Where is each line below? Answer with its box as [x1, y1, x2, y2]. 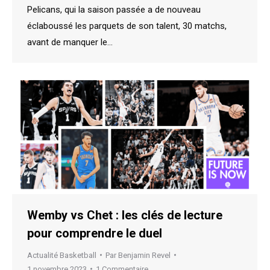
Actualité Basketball [27, 250, 96, 260]
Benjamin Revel [118, 250, 171, 260]
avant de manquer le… [27, 36, 113, 48]
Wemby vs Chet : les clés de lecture [27, 207, 222, 222]
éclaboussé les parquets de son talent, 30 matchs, [27, 20, 227, 31]
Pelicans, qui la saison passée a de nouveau [27, 4, 201, 15]
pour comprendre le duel [27, 225, 162, 240]
